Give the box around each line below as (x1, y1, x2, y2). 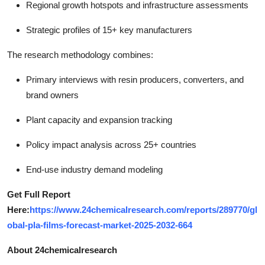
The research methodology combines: (7, 49, 153, 60)
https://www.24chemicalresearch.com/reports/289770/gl (30, 204, 257, 215)
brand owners (26, 89, 79, 100)
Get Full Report (7, 189, 70, 199)
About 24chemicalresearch (7, 244, 117, 255)
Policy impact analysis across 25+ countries (26, 139, 196, 150)
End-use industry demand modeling (26, 164, 163, 174)
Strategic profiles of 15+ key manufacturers (26, 24, 192, 35)
